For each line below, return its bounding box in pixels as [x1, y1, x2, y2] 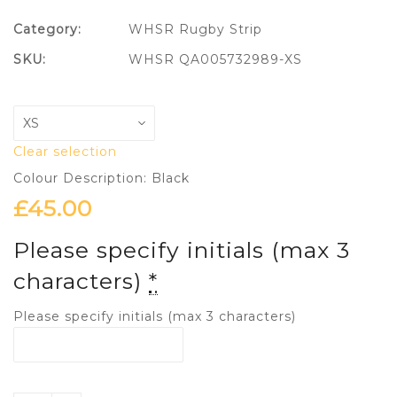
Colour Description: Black [13, 170, 190, 187]
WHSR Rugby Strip [128, 21, 262, 38]
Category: [13, 21, 82, 38]
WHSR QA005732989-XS [128, 51, 302, 68]
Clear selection [13, 144, 117, 160]
